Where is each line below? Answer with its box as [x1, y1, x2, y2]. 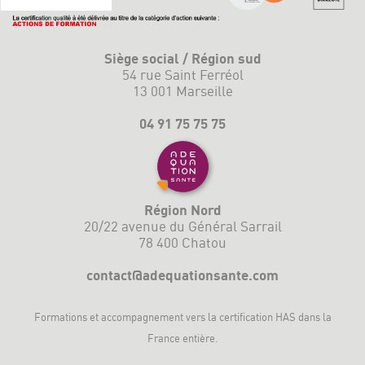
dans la [295, 310, 332, 323]
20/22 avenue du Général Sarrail [83, 217, 282, 235]
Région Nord [143, 200, 222, 218]
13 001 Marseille [132, 82, 233, 100]
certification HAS [218, 310, 296, 323]
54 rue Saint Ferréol [121, 66, 244, 84]
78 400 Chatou [139, 233, 226, 251]
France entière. [147, 331, 218, 345]
